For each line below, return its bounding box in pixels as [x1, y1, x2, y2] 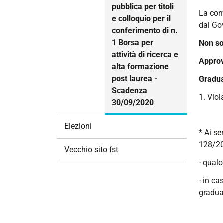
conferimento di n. [112, 26, 178, 36]
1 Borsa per [112, 38, 153, 48]
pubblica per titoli [112, 2, 174, 12]
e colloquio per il [112, 14, 171, 24]
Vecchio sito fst [64, 144, 118, 154]
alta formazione [112, 62, 169, 72]
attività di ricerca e [112, 50, 178, 60]
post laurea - [112, 74, 157, 84]
